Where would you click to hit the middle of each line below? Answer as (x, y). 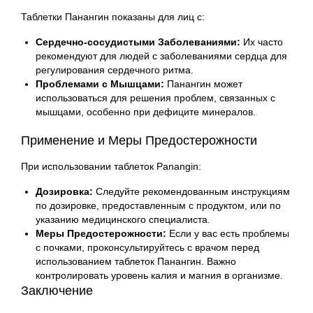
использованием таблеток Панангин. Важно (136, 261)
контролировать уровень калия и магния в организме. (159, 275)
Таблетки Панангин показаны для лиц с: (113, 16)
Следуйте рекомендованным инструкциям (191, 191)
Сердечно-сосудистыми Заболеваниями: (138, 42)
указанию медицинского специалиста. (123, 219)
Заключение (57, 290)
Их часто (262, 42)
